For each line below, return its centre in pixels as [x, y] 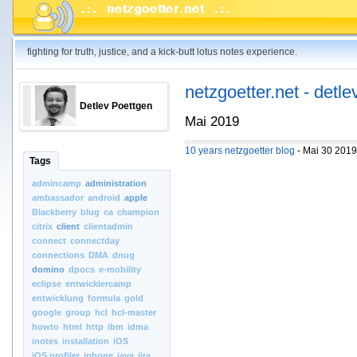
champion [138, 212]
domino [48, 269]
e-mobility [120, 269]
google [47, 312]
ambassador [58, 198]
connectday [95, 241]
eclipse [47, 284]
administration [116, 183]
